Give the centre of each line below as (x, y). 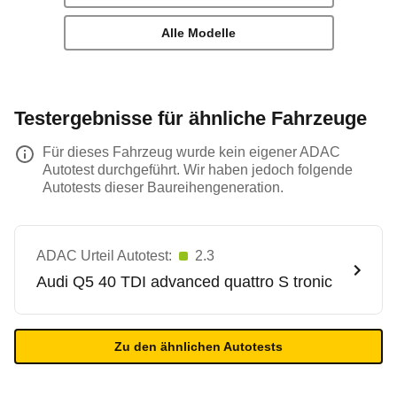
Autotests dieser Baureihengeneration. (163, 187)
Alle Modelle (198, 33)
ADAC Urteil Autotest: (104, 256)
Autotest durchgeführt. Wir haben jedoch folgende (198, 170)
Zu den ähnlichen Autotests (198, 346)
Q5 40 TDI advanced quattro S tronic (202, 282)
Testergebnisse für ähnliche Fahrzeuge (191, 118)
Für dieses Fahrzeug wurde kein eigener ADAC (191, 152)
